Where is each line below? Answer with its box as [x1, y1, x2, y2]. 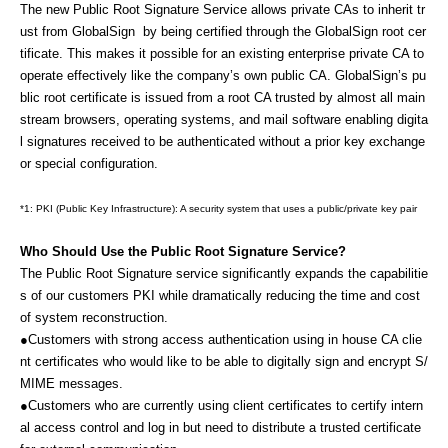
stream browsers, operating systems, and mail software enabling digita [20, 112, 428, 128]
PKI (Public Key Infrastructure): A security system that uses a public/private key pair [36, 203, 417, 215]
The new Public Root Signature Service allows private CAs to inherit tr [20, 2, 425, 18]
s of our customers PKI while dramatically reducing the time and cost [20, 288, 420, 304]
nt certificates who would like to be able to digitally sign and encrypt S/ [20, 354, 428, 370]
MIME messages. [20, 376, 123, 392]
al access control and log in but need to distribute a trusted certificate [20, 420, 421, 436]
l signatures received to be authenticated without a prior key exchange [20, 134, 425, 150]
